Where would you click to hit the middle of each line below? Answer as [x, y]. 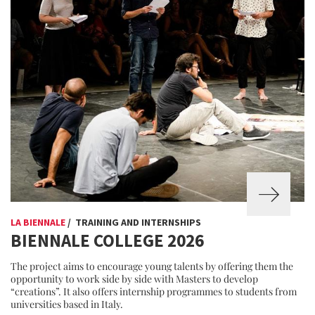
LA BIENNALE [38, 222]
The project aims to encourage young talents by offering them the [152, 266]
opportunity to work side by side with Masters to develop [134, 279]
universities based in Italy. [67, 304]
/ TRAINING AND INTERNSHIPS [133, 222]
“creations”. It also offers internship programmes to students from [154, 291]
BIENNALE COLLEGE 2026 [107, 240]
